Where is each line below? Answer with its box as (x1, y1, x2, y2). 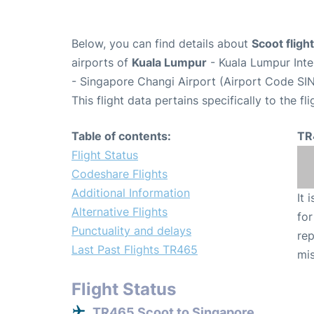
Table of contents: (71, 128, 171, 143)
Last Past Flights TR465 (71, 242, 198, 257)
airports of (71, 55, 132, 69)
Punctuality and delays (71, 223, 191, 238)
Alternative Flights (71, 204, 168, 219)
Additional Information (71, 185, 190, 200)
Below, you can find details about (71, 36, 252, 50)
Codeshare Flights (71, 166, 168, 181)
